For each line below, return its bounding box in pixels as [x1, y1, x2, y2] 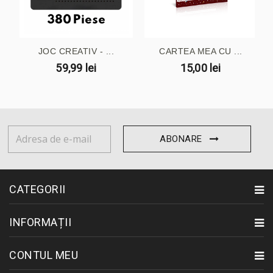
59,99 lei [55, 62, 97, 75]
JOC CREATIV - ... [38, 46, 114, 57]
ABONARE [160, 133, 202, 144]
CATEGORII [9, 182, 66, 196]
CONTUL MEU [9, 248, 78, 261]
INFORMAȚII [9, 215, 71, 229]
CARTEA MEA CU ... [159, 46, 243, 57]
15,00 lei [180, 62, 221, 75]
